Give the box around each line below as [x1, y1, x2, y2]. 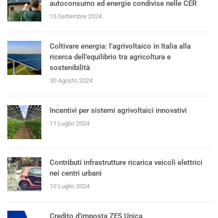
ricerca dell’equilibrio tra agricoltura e [50, 52, 171, 61]
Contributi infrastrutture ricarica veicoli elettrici [50, 158, 202, 167]
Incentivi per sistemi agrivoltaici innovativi [50, 106, 187, 115]
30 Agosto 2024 [50, 76, 92, 84]
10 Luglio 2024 [50, 182, 90, 190]
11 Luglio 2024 [50, 119, 90, 127]
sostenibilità [50, 63, 90, 72]
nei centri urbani [50, 168, 102, 178]
